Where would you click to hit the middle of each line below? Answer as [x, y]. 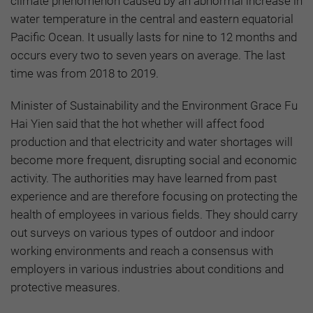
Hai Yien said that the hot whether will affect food [137, 123]
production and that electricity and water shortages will [152, 141]
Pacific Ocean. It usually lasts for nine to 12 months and [154, 37]
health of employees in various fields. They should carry [154, 214]
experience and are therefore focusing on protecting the [154, 196]
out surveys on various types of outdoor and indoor [143, 232]
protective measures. [65, 287]
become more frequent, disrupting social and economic [154, 160]
